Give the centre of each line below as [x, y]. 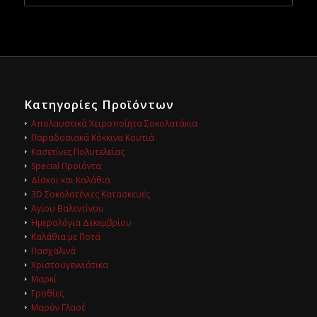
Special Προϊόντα [66, 166]
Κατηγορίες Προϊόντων [99, 104]
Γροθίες [47, 293]
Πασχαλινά [53, 250]
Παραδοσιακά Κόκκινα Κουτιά [92, 137]
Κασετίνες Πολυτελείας [77, 151]
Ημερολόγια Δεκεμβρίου [81, 222]
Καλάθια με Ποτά [65, 236]
